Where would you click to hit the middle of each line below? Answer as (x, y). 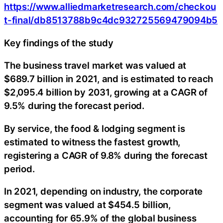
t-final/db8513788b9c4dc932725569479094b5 (111, 20)
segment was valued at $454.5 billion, (87, 205)
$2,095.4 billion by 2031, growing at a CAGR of (106, 92)
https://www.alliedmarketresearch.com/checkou (110, 7)
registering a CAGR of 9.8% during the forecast (106, 155)
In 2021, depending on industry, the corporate (104, 191)
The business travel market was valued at (95, 65)
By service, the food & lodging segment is (95, 128)
